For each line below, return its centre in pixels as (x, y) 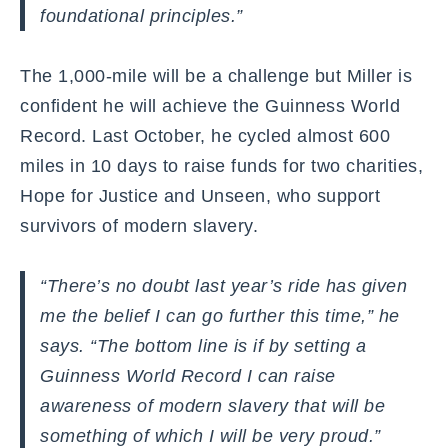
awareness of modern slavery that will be (212, 405)
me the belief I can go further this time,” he (220, 315)
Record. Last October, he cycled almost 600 (205, 135)
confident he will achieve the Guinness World (210, 105)
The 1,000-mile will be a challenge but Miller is (216, 75)
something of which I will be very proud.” (210, 435)
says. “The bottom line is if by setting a (203, 345)
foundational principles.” (141, 15)
